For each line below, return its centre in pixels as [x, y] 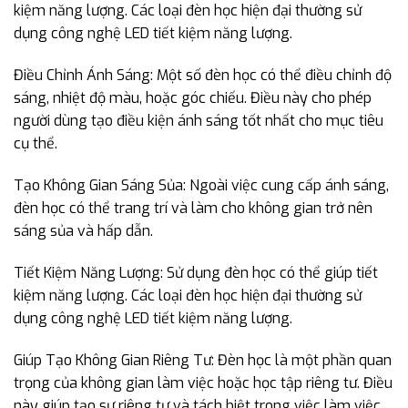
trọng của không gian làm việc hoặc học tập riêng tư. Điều [203, 382]
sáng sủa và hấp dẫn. [83, 231]
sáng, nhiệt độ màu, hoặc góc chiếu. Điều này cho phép [193, 98]
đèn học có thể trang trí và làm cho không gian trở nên [193, 208]
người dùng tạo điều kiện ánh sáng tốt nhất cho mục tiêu [199, 121]
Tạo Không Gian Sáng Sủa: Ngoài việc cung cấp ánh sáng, [201, 185]
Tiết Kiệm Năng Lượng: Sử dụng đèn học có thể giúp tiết [196, 272]
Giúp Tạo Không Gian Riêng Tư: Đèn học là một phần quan [203, 360]
